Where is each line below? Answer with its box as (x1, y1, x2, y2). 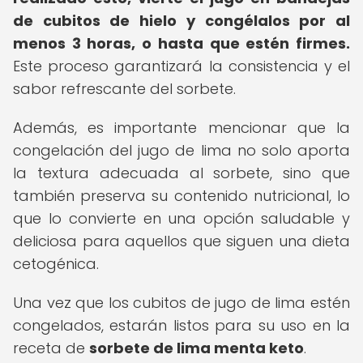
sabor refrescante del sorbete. (13, 79, 236, 99)
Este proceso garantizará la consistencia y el (13, 56, 350, 76)
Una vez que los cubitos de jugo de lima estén (13, 293, 350, 313)
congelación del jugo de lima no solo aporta (13, 140, 350, 160)
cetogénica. (13, 254, 99, 274)
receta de (13, 338, 89, 358)
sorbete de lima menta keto (89, 338, 304, 358)
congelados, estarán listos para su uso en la (13, 315, 350, 335)
